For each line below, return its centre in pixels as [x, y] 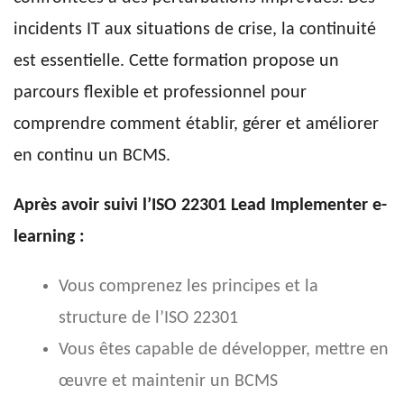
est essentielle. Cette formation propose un [176, 61]
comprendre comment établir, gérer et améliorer [196, 124]
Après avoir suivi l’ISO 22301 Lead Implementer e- [200, 205]
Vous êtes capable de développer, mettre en [224, 349]
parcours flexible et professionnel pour [160, 92]
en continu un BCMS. [92, 156]
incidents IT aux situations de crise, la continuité [195, 29]
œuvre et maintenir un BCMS [168, 381]
